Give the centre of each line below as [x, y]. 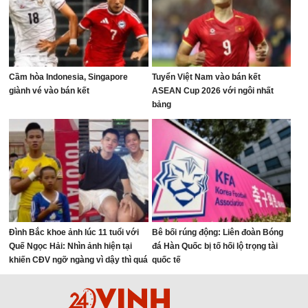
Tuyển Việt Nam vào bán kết [206, 77]
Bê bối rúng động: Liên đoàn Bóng [217, 232]
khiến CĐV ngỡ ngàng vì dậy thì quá [79, 260]
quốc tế [166, 260]
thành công [31, 274]
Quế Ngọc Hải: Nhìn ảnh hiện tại [71, 246]
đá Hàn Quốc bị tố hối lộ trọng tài [214, 246]
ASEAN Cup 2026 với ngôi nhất [212, 91]
